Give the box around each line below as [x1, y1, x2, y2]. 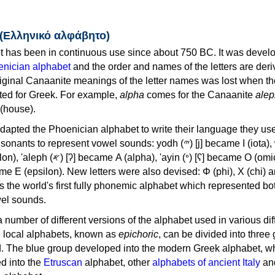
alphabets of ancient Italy [152, 257, 260, 268]
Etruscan [44, 257, 82, 268]
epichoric [118, 228, 158, 239]
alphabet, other [82, 257, 152, 268]
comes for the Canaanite [144, 89, 255, 100]
